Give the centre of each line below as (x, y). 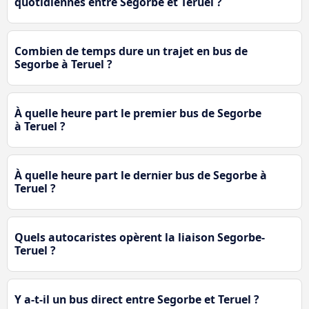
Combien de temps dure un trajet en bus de (131, 51)
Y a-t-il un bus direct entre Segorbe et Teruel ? (137, 299)
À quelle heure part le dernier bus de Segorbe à (141, 175)
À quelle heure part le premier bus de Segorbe (138, 113)
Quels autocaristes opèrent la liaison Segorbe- (140, 237)
